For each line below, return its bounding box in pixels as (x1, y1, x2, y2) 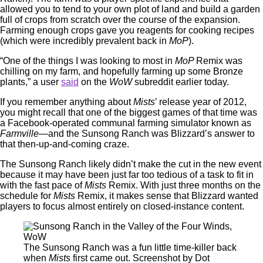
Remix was (196, 56, 242, 66)
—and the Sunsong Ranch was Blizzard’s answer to (39, 129, 255, 139)
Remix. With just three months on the (109, 180, 261, 190)
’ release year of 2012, (155, 97, 247, 107)
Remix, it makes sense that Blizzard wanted (77, 191, 258, 201)
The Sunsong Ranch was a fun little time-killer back (23, 242, 237, 252)
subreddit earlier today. (134, 77, 231, 87)
